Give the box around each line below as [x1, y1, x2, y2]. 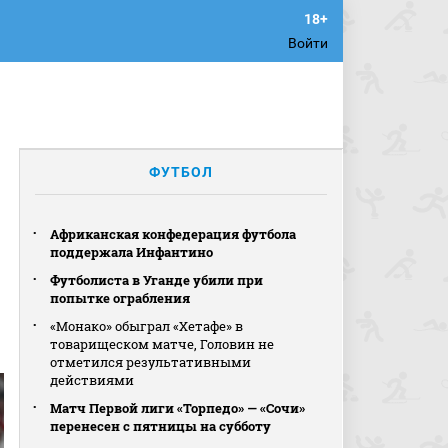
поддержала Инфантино [50, 243, 214, 261]
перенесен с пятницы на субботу [50, 417, 272, 435]
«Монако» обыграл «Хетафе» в [50, 317, 244, 335]
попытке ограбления [50, 289, 191, 307]
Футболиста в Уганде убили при [50, 271, 264, 289]
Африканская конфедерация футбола [50, 225, 297, 243]
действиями [50, 371, 135, 389]
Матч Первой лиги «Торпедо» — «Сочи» [50, 399, 306, 417]
